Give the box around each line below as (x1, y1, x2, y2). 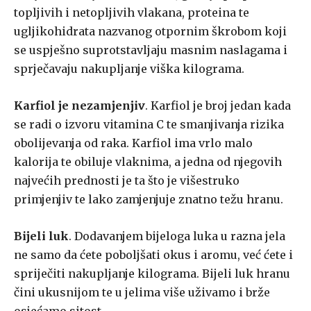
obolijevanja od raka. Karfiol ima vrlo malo (14, 136, 253, 151)
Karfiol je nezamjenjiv (14, 99, 145, 113)
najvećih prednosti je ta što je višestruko (14, 174, 239, 188)
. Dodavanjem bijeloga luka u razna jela (69, 229, 285, 244)
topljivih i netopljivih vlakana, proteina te (14, 6, 249, 20)
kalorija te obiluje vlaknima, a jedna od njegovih (14, 155, 282, 169)
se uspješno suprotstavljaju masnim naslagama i (14, 43, 287, 58)
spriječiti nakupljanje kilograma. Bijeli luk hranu (14, 267, 290, 281)
